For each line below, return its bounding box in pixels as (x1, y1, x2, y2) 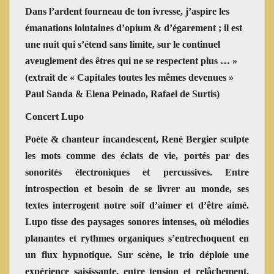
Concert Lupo (25, 111, 84, 122)
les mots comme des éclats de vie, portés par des (25, 150, 249, 161)
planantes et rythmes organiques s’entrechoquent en (25, 232, 249, 243)
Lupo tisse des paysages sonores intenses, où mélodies (25, 216, 249, 227)
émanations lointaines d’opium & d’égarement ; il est (25, 22, 242, 33)
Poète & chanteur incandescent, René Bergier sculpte (25, 133, 249, 144)
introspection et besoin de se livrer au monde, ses (25, 183, 249, 194)
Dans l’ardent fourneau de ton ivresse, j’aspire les (25, 6, 229, 17)
